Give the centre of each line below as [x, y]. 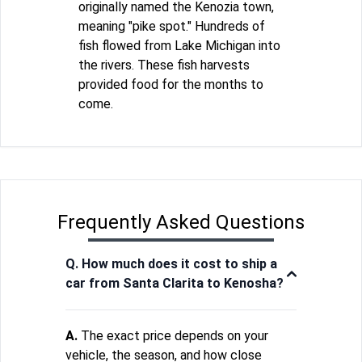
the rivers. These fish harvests [164, 65]
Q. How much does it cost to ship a [171, 263]
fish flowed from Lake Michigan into [179, 45]
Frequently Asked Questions [181, 222]
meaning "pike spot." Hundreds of [172, 26]
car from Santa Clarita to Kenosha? [175, 283]
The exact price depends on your [173, 335]
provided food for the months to [171, 84]
